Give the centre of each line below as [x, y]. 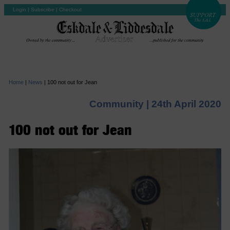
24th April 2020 [187, 104]
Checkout [70, 9]
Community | [121, 104]
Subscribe [43, 9]
